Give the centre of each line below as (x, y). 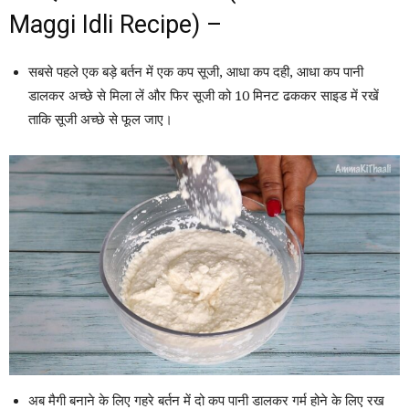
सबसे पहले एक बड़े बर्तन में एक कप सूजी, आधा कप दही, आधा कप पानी (196, 73)
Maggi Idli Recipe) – (115, 25)
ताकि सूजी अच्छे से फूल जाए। (100, 120)
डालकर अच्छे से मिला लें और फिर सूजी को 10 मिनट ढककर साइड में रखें (204, 96)
